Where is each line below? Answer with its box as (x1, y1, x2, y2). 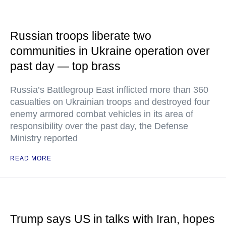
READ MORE (10, 155, 51, 162)
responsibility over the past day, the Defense (10, 121, 188, 131)
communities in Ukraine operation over (10, 44, 210, 58)
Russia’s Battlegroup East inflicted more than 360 (10, 85, 208, 95)
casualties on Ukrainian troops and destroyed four (10, 97, 210, 107)
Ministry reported (10, 133, 78, 143)
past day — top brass (10, 60, 121, 73)
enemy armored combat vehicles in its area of (10, 109, 193, 119)
